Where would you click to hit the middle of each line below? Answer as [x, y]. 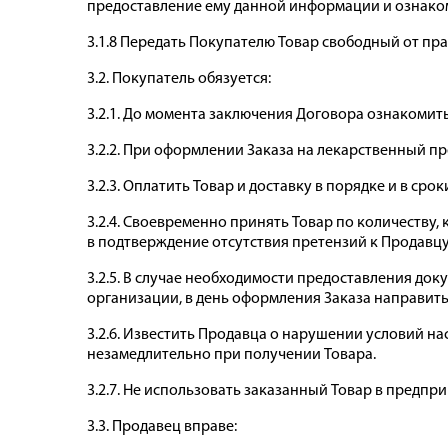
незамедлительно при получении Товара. [231, 355]
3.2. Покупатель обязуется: [179, 79]
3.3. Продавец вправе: [162, 427]
